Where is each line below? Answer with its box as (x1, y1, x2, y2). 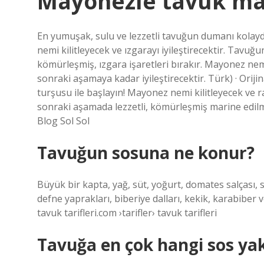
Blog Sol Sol (37, 114, 90, 127)
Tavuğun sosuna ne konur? (37, 141, 255, 164)
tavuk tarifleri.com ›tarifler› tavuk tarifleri (37, 206, 217, 219)
